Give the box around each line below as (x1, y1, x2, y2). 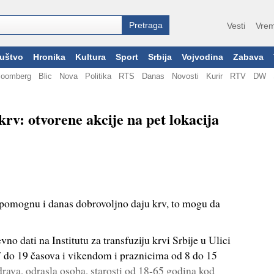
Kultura (75, 53, 106, 62)
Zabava (233, 53, 264, 62)
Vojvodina (182, 53, 223, 62)
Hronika (33, 53, 65, 62)
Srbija (148, 53, 172, 62)
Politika (85, 72, 111, 81)
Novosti (172, 72, 199, 81)
